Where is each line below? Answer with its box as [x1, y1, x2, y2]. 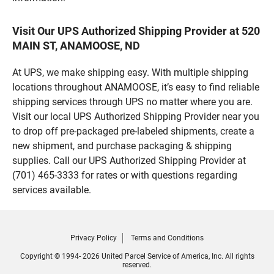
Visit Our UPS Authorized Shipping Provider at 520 [12, 24, 260, 37]
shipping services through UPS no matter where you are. [12, 95, 253, 108]
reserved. [122, 260, 152, 269]
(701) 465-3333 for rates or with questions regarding [12, 169, 237, 181]
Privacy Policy [70, 233, 117, 242]
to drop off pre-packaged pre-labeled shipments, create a [12, 125, 254, 137]
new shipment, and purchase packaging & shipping [12, 139, 232, 152]
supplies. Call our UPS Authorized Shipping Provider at [12, 154, 246, 166]
